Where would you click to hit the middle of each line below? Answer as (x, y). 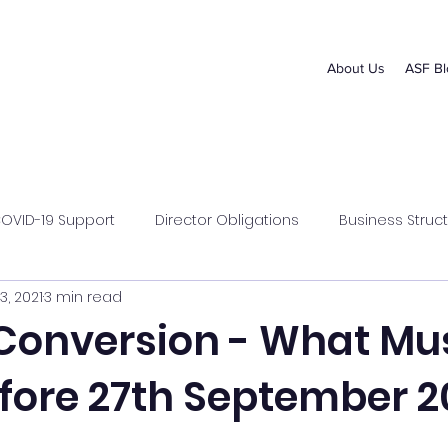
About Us (356, 68)
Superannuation (196, 299)
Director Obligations (227, 219)
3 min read (83, 296)
